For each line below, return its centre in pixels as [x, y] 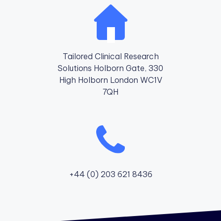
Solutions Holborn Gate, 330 [110, 68]
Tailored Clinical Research [110, 56]
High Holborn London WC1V [110, 80]
